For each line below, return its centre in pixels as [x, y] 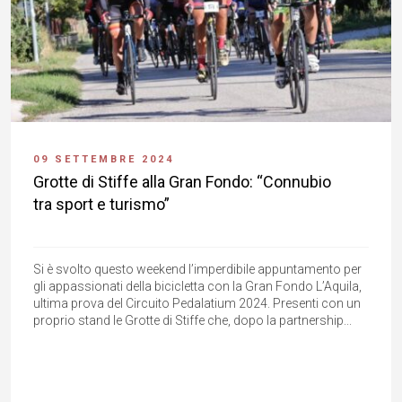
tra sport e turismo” [101, 205]
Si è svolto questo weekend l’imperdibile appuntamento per [197, 270]
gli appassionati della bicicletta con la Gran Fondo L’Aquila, [197, 287]
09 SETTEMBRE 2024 [104, 160]
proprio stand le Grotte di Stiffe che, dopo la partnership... [192, 321]
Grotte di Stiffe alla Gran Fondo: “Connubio [182, 182]
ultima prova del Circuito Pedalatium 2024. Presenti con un [197, 304]
